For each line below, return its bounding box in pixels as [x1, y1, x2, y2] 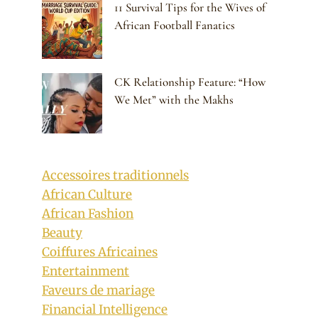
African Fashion [42, 205, 134, 221]
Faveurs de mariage [42, 282, 155, 298]
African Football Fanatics [114, 18, 236, 33]
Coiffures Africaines [42, 243, 158, 260]
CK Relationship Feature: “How [114, 75, 266, 90]
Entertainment [42, 263, 130, 279]
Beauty [42, 224, 83, 241]
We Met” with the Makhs [114, 92, 234, 108]
